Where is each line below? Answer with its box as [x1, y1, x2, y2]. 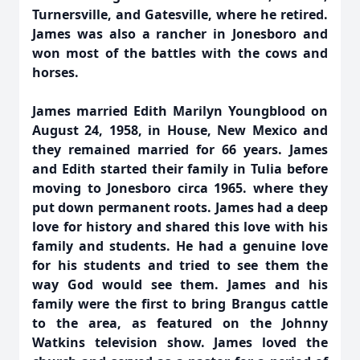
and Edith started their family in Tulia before [32, 160, 328, 178]
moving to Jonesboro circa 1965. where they [32, 179, 328, 197]
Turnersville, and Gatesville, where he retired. [32, 6, 328, 23]
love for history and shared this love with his [32, 218, 328, 235]
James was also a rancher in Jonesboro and [32, 25, 328, 43]
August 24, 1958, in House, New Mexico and [32, 121, 328, 139]
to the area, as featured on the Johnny [32, 314, 328, 332]
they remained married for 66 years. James [32, 141, 328, 158]
